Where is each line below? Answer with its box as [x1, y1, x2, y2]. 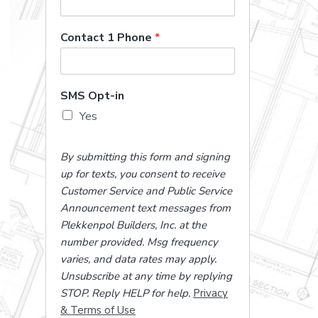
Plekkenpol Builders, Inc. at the [60, 218, 207, 232]
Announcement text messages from [60, 201, 231, 215]
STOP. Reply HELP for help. [60, 286, 190, 300]
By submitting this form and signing [60, 150, 230, 164]
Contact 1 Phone [60, 30, 155, 45]
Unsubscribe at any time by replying [60, 269, 232, 283]
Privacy [193, 286, 228, 300]
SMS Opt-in [60, 88, 124, 104]
